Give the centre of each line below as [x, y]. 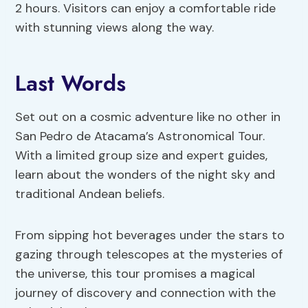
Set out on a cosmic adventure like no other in [148, 117]
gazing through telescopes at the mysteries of [149, 254]
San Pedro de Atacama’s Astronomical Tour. [140, 136]
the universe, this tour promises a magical [135, 273]
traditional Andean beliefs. [90, 194]
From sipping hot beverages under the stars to [150, 235]
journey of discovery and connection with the [146, 293]
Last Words [71, 83]
